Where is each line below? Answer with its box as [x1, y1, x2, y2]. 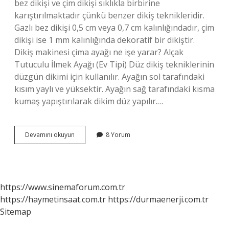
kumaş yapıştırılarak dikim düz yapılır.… [14, 96, 163, 107]
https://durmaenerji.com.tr [108, 194, 209, 205]
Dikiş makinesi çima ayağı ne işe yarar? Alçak [14, 47, 184, 58]
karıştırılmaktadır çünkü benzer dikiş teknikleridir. [14, 10, 204, 21]
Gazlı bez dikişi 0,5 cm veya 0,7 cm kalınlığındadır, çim [14, 22, 214, 33]
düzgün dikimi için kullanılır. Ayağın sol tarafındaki [14, 71, 204, 82]
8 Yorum [106, 130, 130, 139]
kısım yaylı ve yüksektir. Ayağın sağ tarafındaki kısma [14, 83, 215, 95]
